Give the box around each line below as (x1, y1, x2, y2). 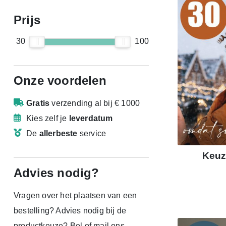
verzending (49, 98, 95, 107)
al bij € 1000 (94, 98, 140, 107)
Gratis (26, 98, 50, 107)
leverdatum (69, 114, 113, 123)
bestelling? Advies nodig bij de (14, 206, 127, 215)
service (77, 129, 106, 138)
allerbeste (39, 129, 78, 138)
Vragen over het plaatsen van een (14, 191, 137, 200)
